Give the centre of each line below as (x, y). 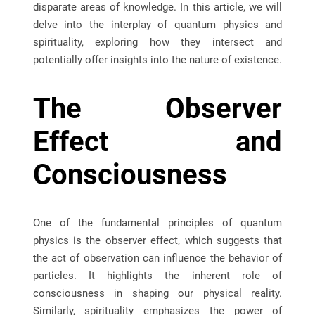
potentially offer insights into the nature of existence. (157, 60)
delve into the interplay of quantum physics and (157, 25)
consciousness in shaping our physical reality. (157, 294)
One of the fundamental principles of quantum (157, 223)
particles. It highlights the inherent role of (157, 276)
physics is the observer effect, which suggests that (157, 241)
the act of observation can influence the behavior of (157, 258)
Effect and (157, 142)
